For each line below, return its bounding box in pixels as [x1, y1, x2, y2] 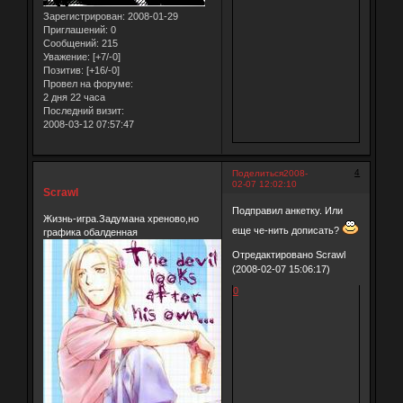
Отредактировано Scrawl [231, 249, 345, 261]
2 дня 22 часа [42, 91, 105, 103]
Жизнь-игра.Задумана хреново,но [42, 213, 199, 225]
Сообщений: [42, 37, 99, 49]
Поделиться [231, 167, 283, 178]
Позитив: [42, 64, 84, 76]
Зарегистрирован [42, 10, 122, 22]
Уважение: [42, 50, 90, 62]
